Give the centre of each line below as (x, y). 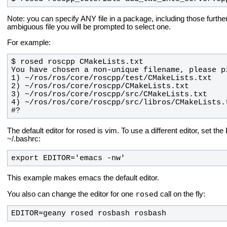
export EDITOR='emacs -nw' (68, 158)
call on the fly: (182, 194)
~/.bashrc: (24, 139)
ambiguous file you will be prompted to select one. (89, 27)
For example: (29, 42)
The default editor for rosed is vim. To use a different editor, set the (116, 130)
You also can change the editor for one (71, 194)
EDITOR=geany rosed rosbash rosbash (88, 214)
